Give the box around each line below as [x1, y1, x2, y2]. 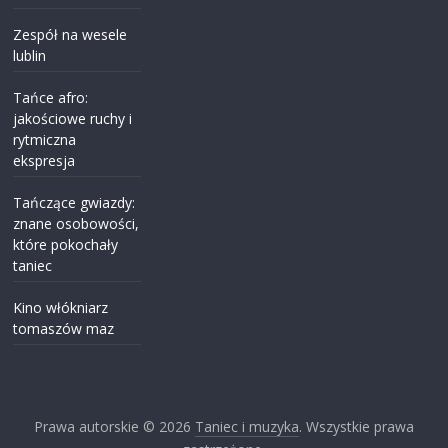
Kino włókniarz [13, 297, 109, 317]
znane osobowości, [13, 213, 140, 233]
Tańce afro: [13, 87, 89, 107]
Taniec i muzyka [194, 416, 299, 436]
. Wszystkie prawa [298, 416, 414, 436]
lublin [13, 45, 47, 65]
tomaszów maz [13, 318, 115, 338]
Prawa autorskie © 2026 [33, 416, 195, 436]
